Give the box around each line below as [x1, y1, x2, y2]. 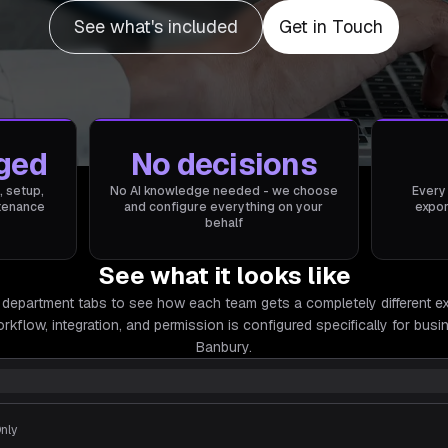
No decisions [130, 145, 317, 184]
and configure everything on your [124, 199, 324, 215]
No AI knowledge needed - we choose [109, 183, 338, 199]
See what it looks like [97, 260, 351, 291]
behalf [204, 215, 243, 231]
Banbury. [196, 338, 252, 356]
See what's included [74, 15, 238, 38]
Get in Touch [279, 15, 383, 38]
